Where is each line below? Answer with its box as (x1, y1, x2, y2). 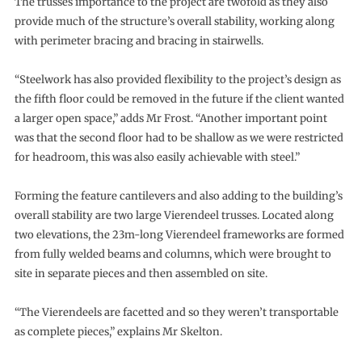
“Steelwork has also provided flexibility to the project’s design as (14, 72, 341, 86)
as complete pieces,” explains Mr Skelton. (14, 324, 222, 339)
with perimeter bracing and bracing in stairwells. (14, 33, 263, 48)
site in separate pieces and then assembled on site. (14, 266, 267, 280)
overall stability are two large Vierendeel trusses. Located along (14, 208, 334, 222)
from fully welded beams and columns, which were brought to (14, 246, 331, 261)
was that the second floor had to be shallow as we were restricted (14, 130, 343, 145)
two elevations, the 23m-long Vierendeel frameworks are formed (14, 227, 344, 242)
